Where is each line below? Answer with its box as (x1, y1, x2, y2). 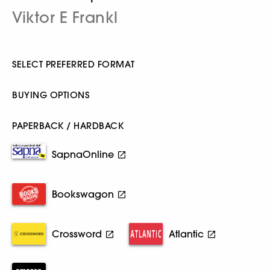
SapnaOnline (52, 148, 114, 161)
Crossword (52, 228, 102, 240)
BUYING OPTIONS (12, 89, 89, 101)
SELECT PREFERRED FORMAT (12, 58, 135, 71)
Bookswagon (52, 188, 114, 201)
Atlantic (169, 228, 204, 240)
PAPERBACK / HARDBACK (12, 120, 124, 132)
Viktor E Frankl (12, 8, 118, 27)
